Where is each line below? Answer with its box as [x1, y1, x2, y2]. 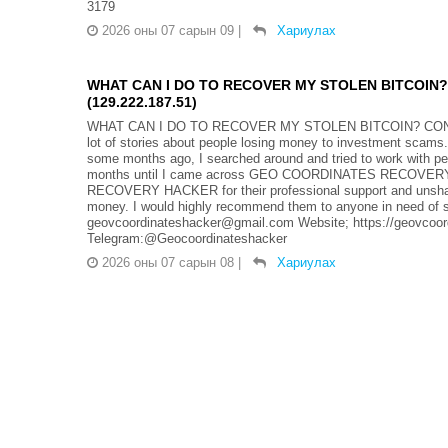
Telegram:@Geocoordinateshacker [87, 230, 287, 246]
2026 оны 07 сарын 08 [102, 254, 234, 270]
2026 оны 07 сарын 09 [102, 22, 234, 38]
